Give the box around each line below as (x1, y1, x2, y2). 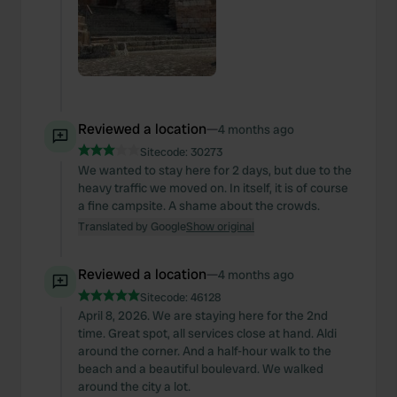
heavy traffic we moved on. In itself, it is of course (78, 180, 348, 196)
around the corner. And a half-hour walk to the (78, 343, 331, 359)
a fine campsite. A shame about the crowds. (78, 198, 320, 214)
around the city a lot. (78, 378, 191, 394)
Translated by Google (78, 219, 186, 234)
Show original (186, 219, 254, 234)
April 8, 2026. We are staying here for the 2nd (78, 307, 328, 323)
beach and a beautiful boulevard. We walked (78, 361, 323, 377)
